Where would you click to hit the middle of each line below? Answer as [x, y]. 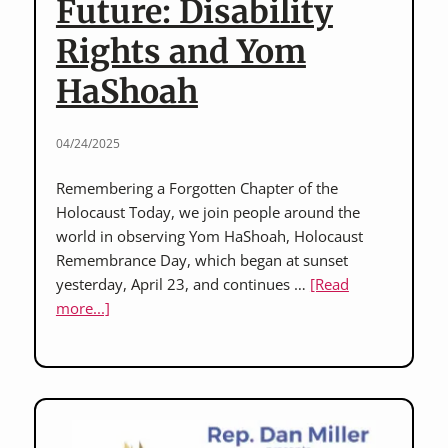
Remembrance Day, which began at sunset [201, 260]
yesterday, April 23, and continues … [182, 284]
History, [135, 355]
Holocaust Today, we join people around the [207, 212]
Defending [144, 379]
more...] [82, 308]
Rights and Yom [180, 52]
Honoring [141, 331]
